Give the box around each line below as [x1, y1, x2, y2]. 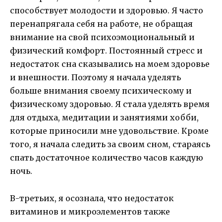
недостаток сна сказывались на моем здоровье [10, 59, 210, 69]
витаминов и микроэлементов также [10, 206, 170, 217]
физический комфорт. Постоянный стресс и [10, 46, 203, 56]
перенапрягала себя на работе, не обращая [10, 19, 193, 29]
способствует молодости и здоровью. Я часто [10, 5, 203, 16]
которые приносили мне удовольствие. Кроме [10, 126, 209, 136]
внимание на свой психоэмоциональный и [10, 32, 195, 43]
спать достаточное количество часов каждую [10, 153, 203, 163]
